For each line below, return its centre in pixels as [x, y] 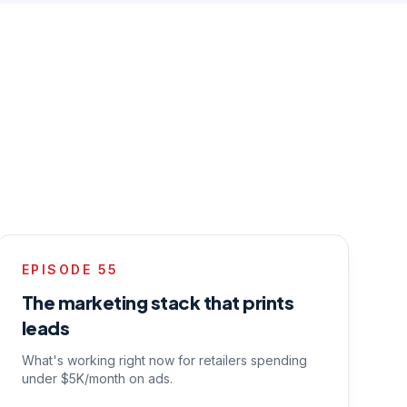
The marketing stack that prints [158, 302]
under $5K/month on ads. [97, 378]
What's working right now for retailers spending [164, 360]
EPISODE [60, 269]
